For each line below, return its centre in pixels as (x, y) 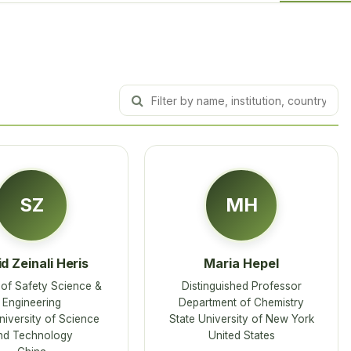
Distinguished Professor (241, 286)
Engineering (31, 302)
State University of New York (241, 318)
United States (241, 335)
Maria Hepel (241, 264)
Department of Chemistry (241, 302)
